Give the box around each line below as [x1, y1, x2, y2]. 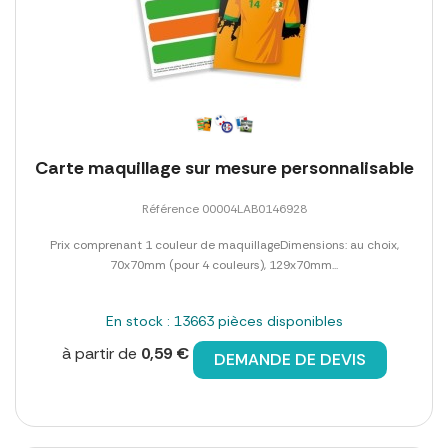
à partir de [61, 343, 141, 365]
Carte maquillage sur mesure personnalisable [34, 156, 414, 181]
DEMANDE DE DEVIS [213, 349, 366, 371]
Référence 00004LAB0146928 [141, 201, 307, 218]
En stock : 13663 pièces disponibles [105, 312, 343, 331]
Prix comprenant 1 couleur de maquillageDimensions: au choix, [49, 237, 399, 254]
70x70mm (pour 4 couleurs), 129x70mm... [110, 257, 338, 274]
